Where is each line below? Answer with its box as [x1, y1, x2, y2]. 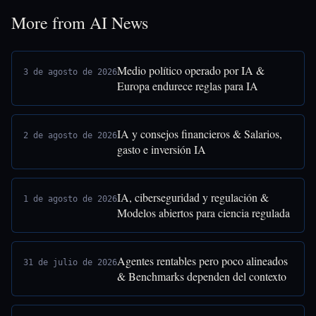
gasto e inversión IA [117, 142, 206, 157]
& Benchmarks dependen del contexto [117, 269, 286, 284]
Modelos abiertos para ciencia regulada [117, 205, 290, 220]
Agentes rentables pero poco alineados [117, 253, 288, 268]
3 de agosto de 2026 [23, 67, 117, 77]
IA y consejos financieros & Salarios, [117, 126, 282, 141]
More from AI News [11, 11, 148, 34]
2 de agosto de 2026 [23, 130, 117, 140]
